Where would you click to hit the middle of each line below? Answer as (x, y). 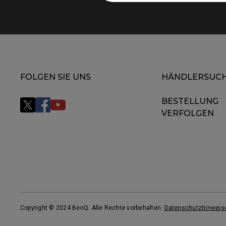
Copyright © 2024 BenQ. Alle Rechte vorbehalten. (92, 208)
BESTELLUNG (190, 101)
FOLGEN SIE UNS (55, 77)
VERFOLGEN (188, 113)
